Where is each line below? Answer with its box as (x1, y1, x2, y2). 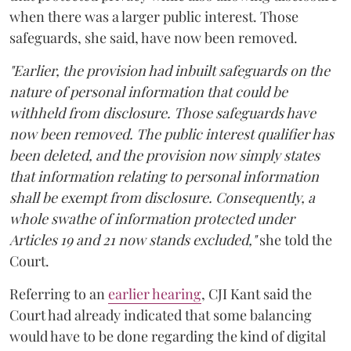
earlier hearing (108, 284, 201, 303)
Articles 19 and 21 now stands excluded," (9, 230, 256, 249)
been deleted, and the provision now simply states (9, 145, 320, 165)
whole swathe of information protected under (9, 208, 295, 228)
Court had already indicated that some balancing (9, 305, 312, 324)
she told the (256, 230, 332, 249)
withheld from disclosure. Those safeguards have (9, 103, 316, 122)
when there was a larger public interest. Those (9, 6, 299, 26)
